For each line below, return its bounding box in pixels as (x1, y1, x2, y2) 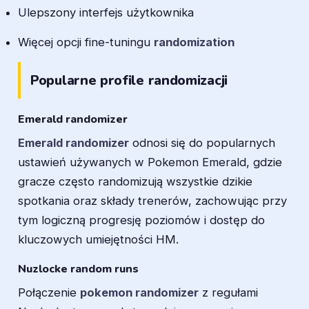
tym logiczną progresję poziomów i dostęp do (18, 213, 265, 228)
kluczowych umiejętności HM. (18, 232, 179, 247)
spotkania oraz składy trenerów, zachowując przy (18, 194, 287, 208)
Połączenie (18, 286, 80, 300)
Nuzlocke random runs (18, 261, 139, 277)
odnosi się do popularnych (129, 136, 275, 150)
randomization (154, 34, 235, 49)
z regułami (199, 286, 258, 300)
